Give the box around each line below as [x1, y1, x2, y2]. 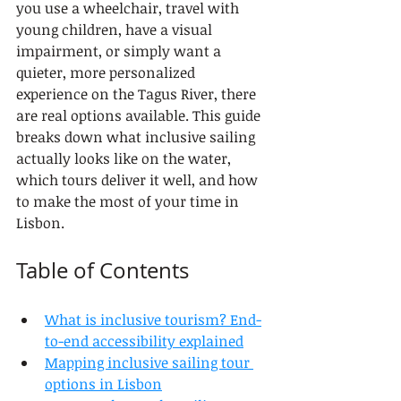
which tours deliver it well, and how [16, 170, 261, 190]
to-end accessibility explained [45, 331, 243, 351]
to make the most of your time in [16, 192, 243, 211]
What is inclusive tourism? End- [45, 310, 261, 329]
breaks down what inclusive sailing [16, 127, 259, 147]
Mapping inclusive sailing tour [45, 353, 253, 372]
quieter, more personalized [16, 63, 199, 82]
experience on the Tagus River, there [16, 84, 260, 104]
